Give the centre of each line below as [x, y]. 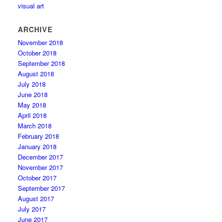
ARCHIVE [36, 29]
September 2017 [42, 188]
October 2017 [37, 178]
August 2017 [36, 198]
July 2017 [32, 209]
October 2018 [37, 53]
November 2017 [41, 167]
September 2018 [42, 63]
